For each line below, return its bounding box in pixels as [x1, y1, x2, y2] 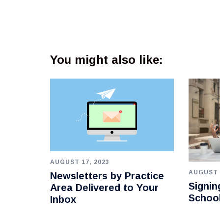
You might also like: [50, 53, 163, 67]
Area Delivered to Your [50, 182, 159, 193]
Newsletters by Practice [50, 170, 164, 181]
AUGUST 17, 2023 [50, 158, 110, 165]
